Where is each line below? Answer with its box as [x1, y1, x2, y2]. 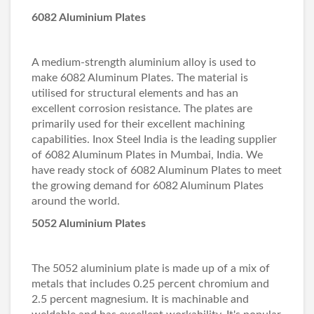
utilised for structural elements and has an [32, 88, 238, 99]
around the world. [32, 196, 120, 207]
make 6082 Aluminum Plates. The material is [32, 72, 248, 83]
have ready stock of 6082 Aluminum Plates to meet [32, 165, 282, 176]
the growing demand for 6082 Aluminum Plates [32, 180, 264, 191]
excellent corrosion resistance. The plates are [32, 103, 252, 114]
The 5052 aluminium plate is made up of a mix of [32, 263, 270, 274]
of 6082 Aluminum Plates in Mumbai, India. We [32, 149, 263, 161]
